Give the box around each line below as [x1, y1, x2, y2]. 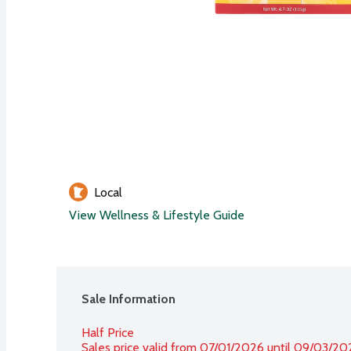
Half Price [81, 324, 134, 340]
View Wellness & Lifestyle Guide [69, 207, 244, 223]
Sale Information [81, 291, 175, 306]
